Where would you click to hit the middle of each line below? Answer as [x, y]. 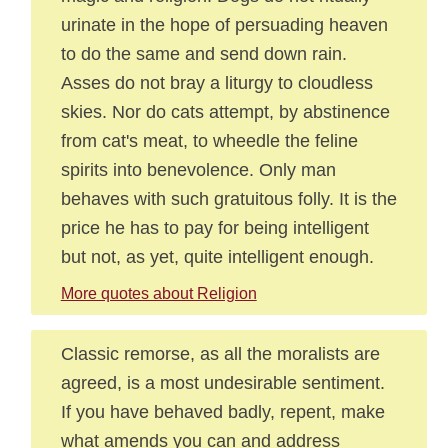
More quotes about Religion [158, 293]
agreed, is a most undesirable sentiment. [222, 382]
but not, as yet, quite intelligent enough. [217, 256]
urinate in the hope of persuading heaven [224, 24]
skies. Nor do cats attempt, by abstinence [225, 111]
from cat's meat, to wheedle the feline [209, 140]
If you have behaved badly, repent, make [222, 411]
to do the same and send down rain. [203, 53]
